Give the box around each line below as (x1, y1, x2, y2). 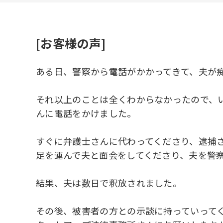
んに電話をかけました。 (36, 106, 136, 119)
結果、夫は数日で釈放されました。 (36, 176, 182, 189)
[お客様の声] (36, 34, 106, 52)
